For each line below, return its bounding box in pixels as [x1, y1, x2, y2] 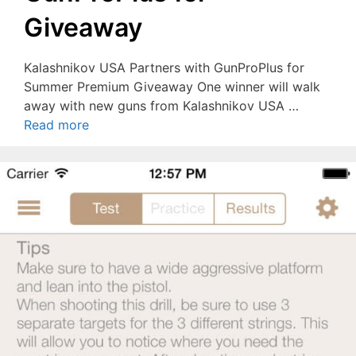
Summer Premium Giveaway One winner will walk [24, 79, 320, 95]
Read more [24, 117, 89, 133]
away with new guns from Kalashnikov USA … [24, 98, 299, 114]
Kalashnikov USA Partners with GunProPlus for [24, 60, 304, 75]
